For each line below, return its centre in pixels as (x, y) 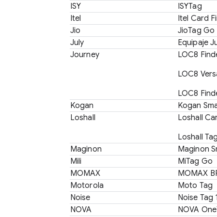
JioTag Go (196, 31)
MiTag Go (195, 161)
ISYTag (190, 6)
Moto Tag (195, 186)
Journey (85, 55)
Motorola (87, 186)
